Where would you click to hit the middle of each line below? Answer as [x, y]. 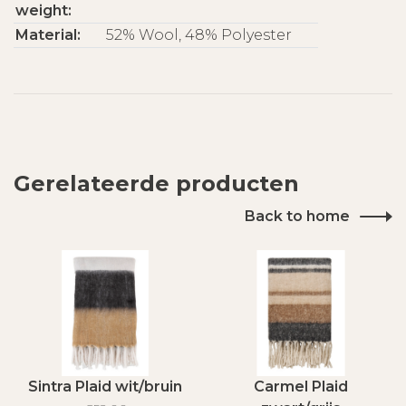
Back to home [297, 216]
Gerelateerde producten [156, 183]
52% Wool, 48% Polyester [198, 34]
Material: [48, 34]
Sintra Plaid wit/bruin [105, 387]
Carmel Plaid [301, 387]
